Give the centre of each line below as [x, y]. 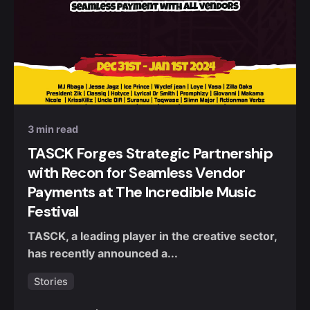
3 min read [53, 129]
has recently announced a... [103, 254]
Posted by [95, 70]
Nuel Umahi [100, 84]
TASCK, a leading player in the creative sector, [152, 236]
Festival [53, 211]
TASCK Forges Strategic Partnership [150, 153]
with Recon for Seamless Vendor [137, 173]
